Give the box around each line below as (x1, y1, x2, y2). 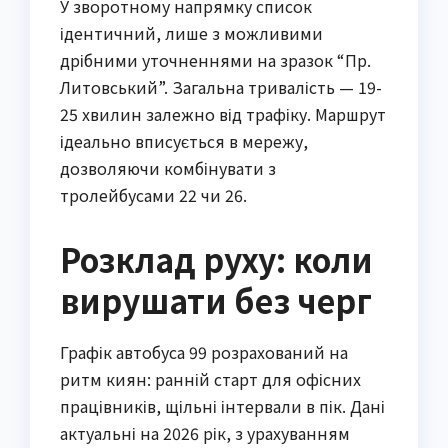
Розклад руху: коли (60, 236, 373, 283)
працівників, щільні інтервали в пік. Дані (60, 394, 385, 419)
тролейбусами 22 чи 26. (60, 183, 247, 208)
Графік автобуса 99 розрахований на (60, 340, 348, 365)
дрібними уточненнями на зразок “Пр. (60, 48, 371, 73)
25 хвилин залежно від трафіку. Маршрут (60, 102, 386, 127)
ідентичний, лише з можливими (60, 21, 323, 46)
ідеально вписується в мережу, (60, 129, 308, 154)
